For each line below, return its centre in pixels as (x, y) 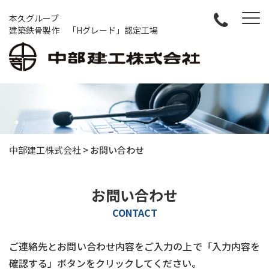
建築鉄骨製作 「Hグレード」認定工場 (83, 30)
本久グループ (34, 18)
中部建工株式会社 (45, 150)
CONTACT (134, 213)
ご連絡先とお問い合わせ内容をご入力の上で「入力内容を (134, 246)
